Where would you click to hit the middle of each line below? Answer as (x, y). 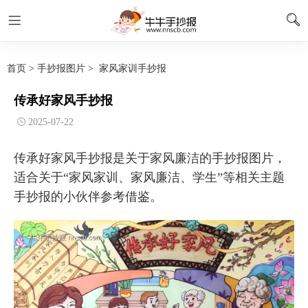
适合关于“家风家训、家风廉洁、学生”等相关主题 (149, 177)
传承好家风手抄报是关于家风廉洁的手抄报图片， (150, 158)
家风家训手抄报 (133, 68)
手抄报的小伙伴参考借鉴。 (88, 197)
